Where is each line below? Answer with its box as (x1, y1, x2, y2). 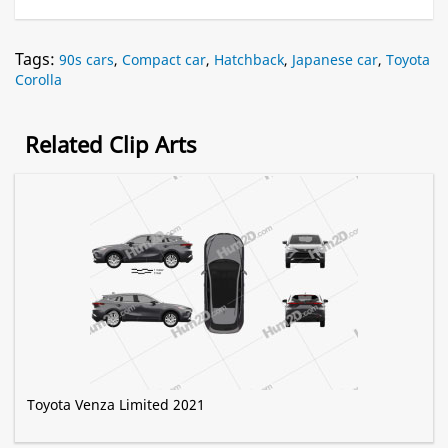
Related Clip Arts (25, 129, 197, 160)
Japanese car (292, 50, 378, 70)
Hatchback (214, 50, 284, 70)
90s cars (59, 50, 114, 70)
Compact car (122, 50, 206, 70)
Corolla (15, 70, 62, 90)
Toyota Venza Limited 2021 (27, 395, 205, 415)
